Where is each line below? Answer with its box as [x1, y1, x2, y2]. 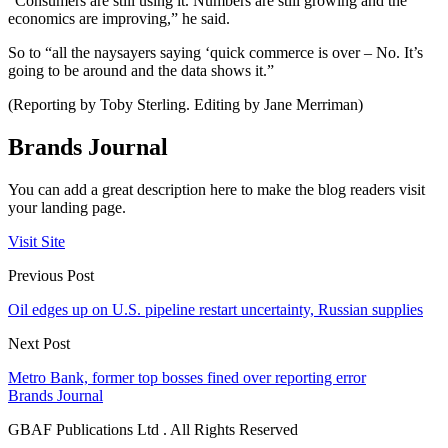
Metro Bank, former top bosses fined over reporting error [8, 369, 366, 387]
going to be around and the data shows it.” [8, 62, 274, 80]
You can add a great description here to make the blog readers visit [8, 181, 425, 199]
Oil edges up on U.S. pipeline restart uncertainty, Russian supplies [8, 301, 423, 319]
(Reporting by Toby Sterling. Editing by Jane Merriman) [8, 96, 363, 114]
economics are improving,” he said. [8, 10, 230, 28]
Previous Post [8, 267, 94, 285]
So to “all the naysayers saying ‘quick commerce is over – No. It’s [8, 44, 423, 62]
